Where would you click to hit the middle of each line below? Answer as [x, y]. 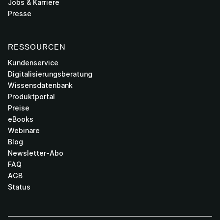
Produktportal [31, 96]
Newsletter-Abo [36, 153]
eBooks [21, 119]
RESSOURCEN [37, 47]
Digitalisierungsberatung [50, 74]
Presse [20, 14]
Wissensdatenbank [40, 85]
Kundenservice [33, 63]
